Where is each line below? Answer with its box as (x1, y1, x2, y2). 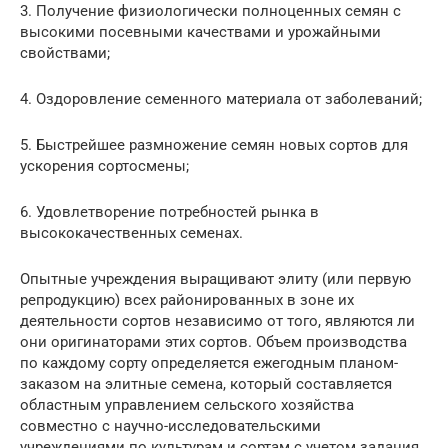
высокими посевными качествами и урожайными (20, 22, 381, 41)
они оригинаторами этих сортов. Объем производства (20, 332, 407, 351)
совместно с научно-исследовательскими (20, 416, 321, 435)
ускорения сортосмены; (20, 156, 189, 175)
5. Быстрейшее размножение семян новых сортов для (20, 135, 408, 154)
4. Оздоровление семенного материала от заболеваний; (20, 89, 422, 108)
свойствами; (20, 43, 110, 62)
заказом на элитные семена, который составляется (20, 374, 392, 393)
